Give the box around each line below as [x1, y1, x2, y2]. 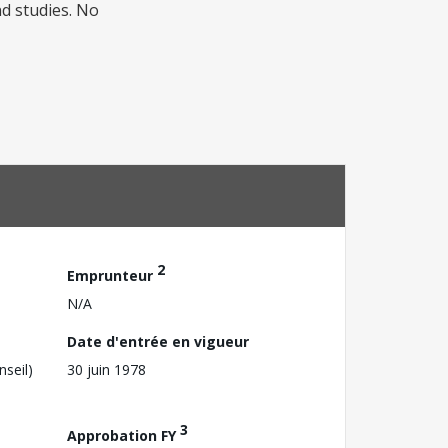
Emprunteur [67, 265, 157, 285]
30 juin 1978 [67, 359, 146, 379]
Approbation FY [67, 425, 180, 445]
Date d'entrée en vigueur [67, 331, 249, 351]
